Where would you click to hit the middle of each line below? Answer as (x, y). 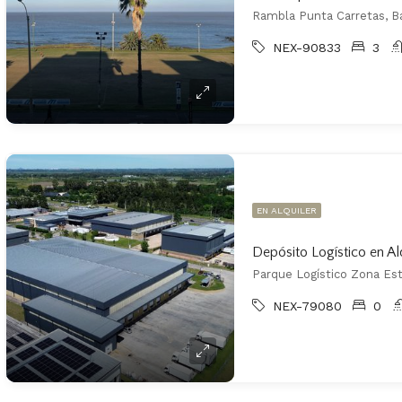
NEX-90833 (307, 48)
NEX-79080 (307, 306)
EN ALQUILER (287, 210)
